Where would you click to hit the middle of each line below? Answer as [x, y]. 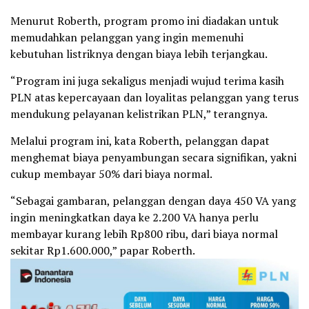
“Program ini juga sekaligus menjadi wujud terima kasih [147, 81]
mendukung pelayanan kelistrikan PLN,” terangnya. [139, 114]
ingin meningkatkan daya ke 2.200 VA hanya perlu [134, 217]
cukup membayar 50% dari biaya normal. [112, 174]
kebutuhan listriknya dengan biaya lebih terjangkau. [140, 54]
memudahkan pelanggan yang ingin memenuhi [127, 37]
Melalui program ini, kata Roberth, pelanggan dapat [140, 141]
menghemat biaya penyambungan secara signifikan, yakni [153, 157]
